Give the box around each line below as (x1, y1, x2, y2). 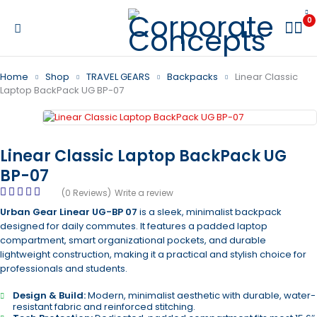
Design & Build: (13, 289, 86, 302)
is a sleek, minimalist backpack (137, 205, 282, 219)
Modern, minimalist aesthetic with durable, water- (86, 289, 316, 302)
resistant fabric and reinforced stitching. (13, 300, 195, 313)
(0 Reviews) (62, 187, 111, 199)
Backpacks (167, 70, 218, 83)
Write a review (115, 187, 173, 199)
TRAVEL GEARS (86, 70, 150, 83)
